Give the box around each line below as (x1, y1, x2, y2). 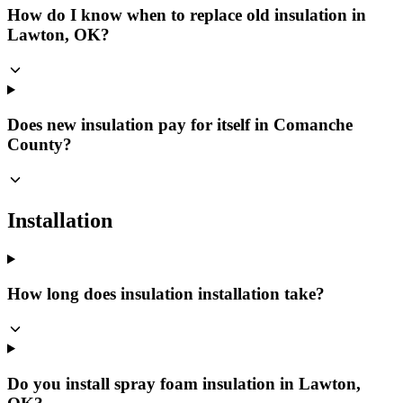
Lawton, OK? (7, 25, 110, 45)
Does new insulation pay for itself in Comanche (7, 114, 353, 134)
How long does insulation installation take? (7, 284, 325, 304)
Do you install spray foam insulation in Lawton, (7, 373, 361, 393)
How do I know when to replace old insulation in (7, 5, 366, 25)
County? (7, 134, 72, 154)
